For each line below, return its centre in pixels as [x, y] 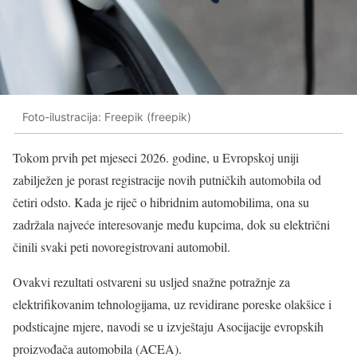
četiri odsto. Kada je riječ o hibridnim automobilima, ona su [161, 202]
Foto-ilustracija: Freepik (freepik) [107, 116]
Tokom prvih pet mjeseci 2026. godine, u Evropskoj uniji [156, 158]
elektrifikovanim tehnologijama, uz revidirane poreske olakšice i [172, 304]
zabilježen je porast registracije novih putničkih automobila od [167, 180]
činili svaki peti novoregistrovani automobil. [122, 247]
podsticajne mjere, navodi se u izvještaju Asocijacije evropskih [168, 327]
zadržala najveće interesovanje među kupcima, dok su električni [171, 225]
